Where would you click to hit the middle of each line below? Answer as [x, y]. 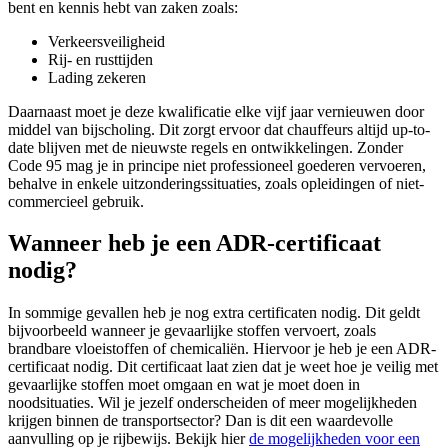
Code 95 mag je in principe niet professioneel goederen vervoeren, [217, 165]
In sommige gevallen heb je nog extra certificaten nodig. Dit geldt [214, 313]
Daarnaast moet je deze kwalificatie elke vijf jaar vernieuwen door [216, 111]
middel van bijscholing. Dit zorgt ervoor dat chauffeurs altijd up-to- [219, 129]
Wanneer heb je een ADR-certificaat [194, 243]
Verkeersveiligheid [106, 41]
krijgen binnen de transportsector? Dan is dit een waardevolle [200, 421]
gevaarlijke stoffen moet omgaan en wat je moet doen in [184, 385]
